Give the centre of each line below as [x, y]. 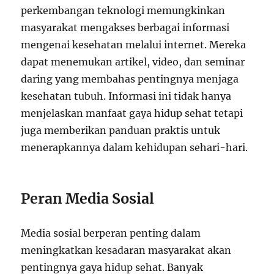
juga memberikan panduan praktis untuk [121, 130]
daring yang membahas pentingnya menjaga [130, 79]
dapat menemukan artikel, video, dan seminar [133, 61]
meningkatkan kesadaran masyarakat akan [126, 250]
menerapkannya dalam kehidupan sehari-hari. [135, 147]
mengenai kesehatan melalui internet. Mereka [134, 44]
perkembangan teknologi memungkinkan [123, 10]
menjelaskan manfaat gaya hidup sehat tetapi [132, 113]
